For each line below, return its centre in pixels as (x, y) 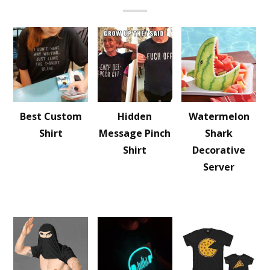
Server (219, 167)
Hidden (135, 116)
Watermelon (219, 116)
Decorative (219, 150)
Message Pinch (135, 133)
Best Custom (51, 116)
